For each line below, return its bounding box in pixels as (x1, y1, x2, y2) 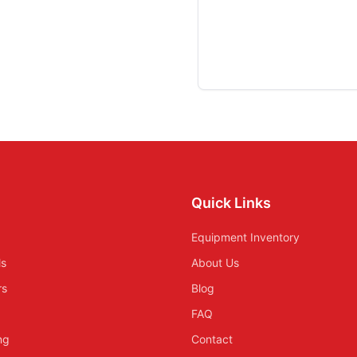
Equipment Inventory (191, 230, 300, 244)
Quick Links (191, 194, 271, 211)
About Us (191, 256, 239, 269)
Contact (191, 332, 233, 346)
